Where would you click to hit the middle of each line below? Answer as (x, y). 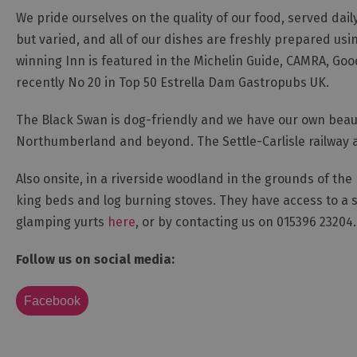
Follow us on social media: (95, 260)
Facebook (52, 301)
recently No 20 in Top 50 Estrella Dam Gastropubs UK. (173, 83)
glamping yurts (62, 222)
